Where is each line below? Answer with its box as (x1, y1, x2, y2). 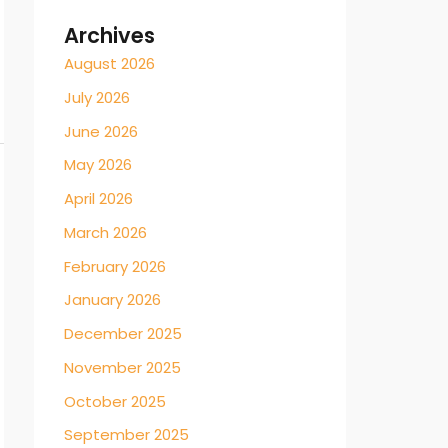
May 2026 (64, 154, 132, 176)
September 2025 (64, 424, 189, 446)
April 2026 (64, 188, 133, 209)
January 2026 (64, 289, 161, 311)
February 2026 (64, 255, 166, 277)
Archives (64, 21, 155, 50)
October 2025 (64, 390, 166, 412)
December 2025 (64, 323, 182, 344)
